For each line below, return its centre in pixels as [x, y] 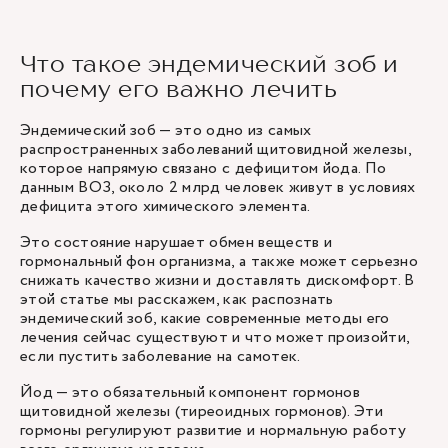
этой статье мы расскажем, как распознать [177, 299]
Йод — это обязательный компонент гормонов [190, 392]
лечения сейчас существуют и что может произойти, [215, 337]
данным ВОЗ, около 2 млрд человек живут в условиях [218, 187]
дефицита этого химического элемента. [165, 206]
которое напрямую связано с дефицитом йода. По [203, 168]
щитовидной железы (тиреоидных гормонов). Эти [202, 411]
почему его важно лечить [179, 88]
